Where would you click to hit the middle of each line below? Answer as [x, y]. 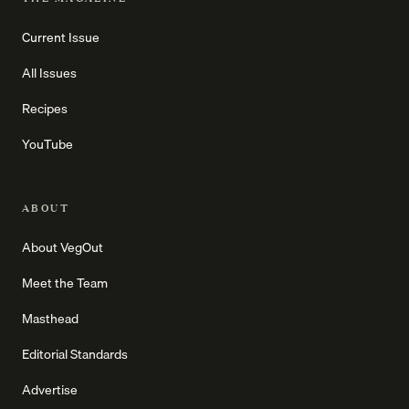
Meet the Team [65, 283]
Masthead [50, 319]
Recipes [45, 109]
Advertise [50, 390]
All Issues [49, 73]
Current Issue [61, 38]
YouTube [47, 145]
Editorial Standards [75, 355]
